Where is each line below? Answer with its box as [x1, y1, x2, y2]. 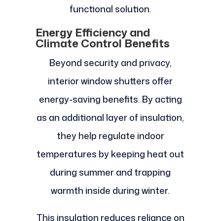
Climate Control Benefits [35, 36, 170, 51]
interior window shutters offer [48, 74, 173, 88]
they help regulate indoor [56, 129, 164, 143]
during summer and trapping [50, 166, 171, 179]
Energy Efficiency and [35, 25, 150, 40]
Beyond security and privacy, [49, 56, 172, 70]
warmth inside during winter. [51, 184, 170, 197]
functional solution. [69, 2, 151, 16]
